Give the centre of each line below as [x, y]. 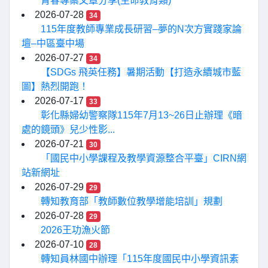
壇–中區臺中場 [53, 43]
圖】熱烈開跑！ [55, 86]
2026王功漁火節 [75, 230]
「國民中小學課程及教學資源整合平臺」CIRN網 [144, 158]
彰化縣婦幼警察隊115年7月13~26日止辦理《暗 [141, 115]
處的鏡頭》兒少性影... [68, 130]
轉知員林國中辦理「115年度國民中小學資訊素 [140, 259]
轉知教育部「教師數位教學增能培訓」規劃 [132, 201]
